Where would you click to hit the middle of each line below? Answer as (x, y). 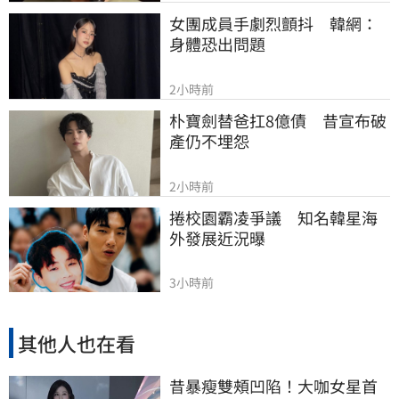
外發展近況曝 (217, 237)
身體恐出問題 (217, 44)
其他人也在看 (77, 342)
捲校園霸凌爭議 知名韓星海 (273, 217)
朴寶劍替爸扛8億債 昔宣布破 (278, 121)
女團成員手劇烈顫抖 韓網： (273, 24)
